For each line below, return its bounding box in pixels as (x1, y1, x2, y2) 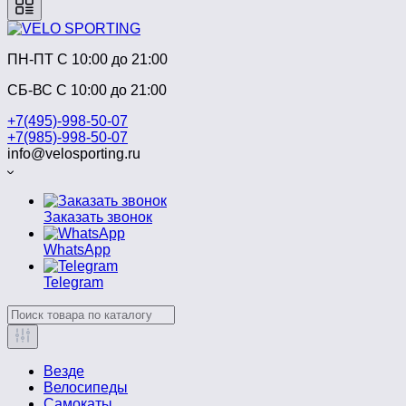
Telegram (43, 275, 103, 291)
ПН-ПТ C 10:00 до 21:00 (7, 52, 168, 68)
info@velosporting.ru (7, 146, 140, 162)
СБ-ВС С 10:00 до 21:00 (7, 82, 167, 99)
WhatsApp (43, 242, 111, 258)
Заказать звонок (43, 209, 152, 226)
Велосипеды (43, 380, 128, 396)
